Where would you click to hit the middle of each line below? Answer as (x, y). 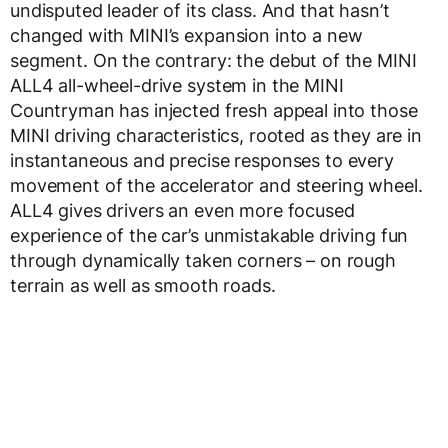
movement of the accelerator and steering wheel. (216, 186)
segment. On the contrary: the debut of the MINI (213, 61)
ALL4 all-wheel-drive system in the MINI (177, 86)
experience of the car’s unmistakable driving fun (209, 236)
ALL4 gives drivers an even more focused (182, 211)
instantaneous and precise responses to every (202, 161)
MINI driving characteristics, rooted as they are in (216, 136)
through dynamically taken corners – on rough (203, 261)
